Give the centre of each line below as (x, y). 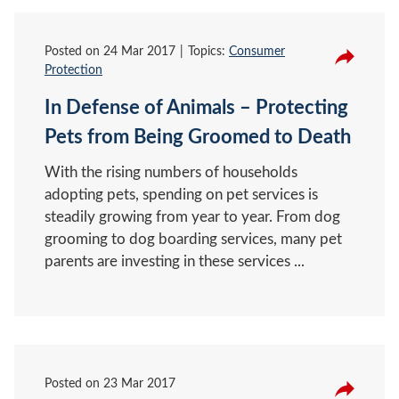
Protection (73, 70)
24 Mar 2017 (139, 51)
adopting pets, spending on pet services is (181, 194)
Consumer (257, 51)
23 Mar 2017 (139, 383)
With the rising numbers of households (171, 172)
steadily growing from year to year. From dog (192, 216)
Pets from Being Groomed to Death (198, 137)
